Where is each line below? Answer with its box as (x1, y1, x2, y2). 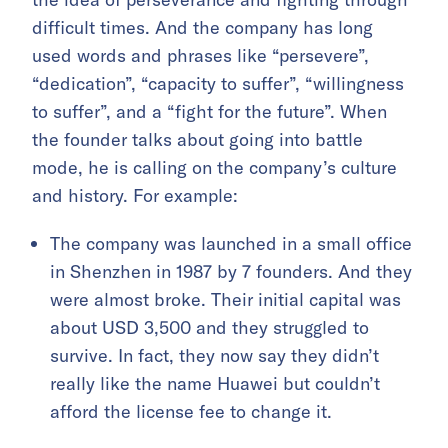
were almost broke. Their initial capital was (50, 288, 401, 312)
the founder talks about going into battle (32, 128, 363, 152)
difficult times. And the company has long (32, 16, 373, 40)
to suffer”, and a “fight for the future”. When (32, 100, 387, 124)
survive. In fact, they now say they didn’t (50, 344, 379, 368)
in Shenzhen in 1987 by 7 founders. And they (50, 260, 412, 284)
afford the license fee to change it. (50, 400, 332, 424)
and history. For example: (32, 184, 238, 208)
